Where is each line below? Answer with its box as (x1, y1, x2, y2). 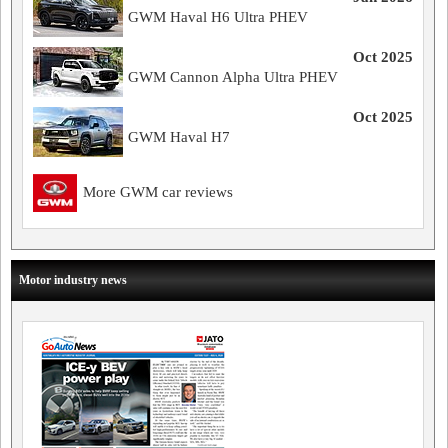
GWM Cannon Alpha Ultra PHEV (128, 69, 338, 85)
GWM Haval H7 (128, 129, 230, 145)
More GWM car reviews (83, 184, 233, 200)
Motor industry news (19, 273, 127, 287)
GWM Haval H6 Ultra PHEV (128, 9, 308, 25)
